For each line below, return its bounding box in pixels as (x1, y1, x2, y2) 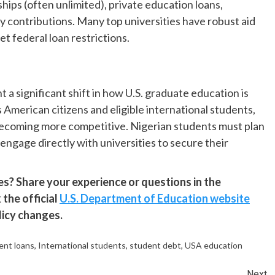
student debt (130, 240, 181, 250)
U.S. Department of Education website (60, 192, 250, 205)
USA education (185, 240, 242, 250)
